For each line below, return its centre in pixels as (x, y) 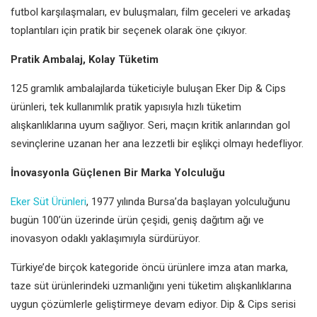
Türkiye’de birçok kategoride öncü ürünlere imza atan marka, (149, 267)
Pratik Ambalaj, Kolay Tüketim (85, 59)
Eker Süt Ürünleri (48, 201)
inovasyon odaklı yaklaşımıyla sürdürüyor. (105, 238)
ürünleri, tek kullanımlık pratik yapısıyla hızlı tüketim (126, 106)
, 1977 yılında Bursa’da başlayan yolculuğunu (188, 201)
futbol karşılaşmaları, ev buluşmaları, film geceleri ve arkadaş (151, 12)
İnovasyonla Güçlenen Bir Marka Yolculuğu (118, 172)
